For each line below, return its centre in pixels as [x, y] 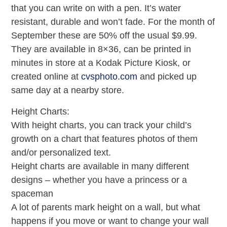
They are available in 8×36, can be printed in [101, 49]
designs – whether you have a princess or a [99, 180]
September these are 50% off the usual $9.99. [104, 36]
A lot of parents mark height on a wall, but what [106, 207]
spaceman [32, 193]
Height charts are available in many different [100, 166]
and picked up [167, 77]
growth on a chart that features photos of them [105, 139]
